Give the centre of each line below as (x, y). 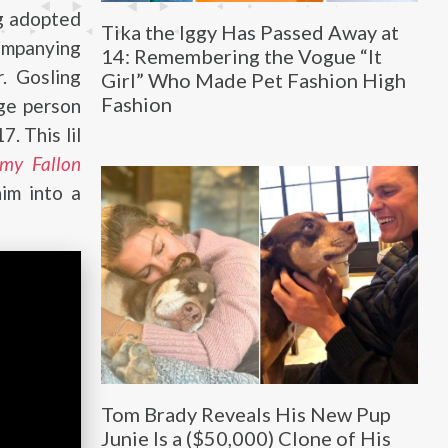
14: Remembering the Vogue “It (241, 55)
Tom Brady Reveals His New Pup (245, 414)
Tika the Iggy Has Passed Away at (249, 31)
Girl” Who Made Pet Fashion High (253, 79)
